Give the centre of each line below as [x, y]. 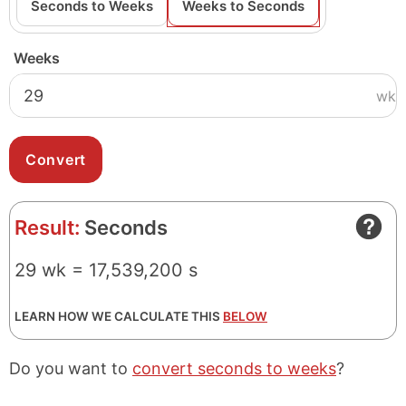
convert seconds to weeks [234, 368]
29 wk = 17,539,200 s [106, 270]
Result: [47, 227]
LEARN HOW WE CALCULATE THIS [119, 316]
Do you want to [71, 368]
